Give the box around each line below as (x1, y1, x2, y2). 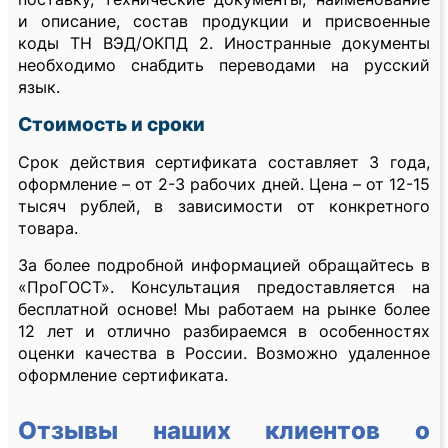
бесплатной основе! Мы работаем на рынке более (18, 299, 430, 320)
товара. (18, 218, 78, 239)
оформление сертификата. (18, 365, 228, 386)
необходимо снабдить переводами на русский (18, 55, 430, 76)
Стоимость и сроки (18, 113, 205, 137)
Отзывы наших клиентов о (18, 416, 430, 446)
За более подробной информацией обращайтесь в (18, 255, 430, 276)
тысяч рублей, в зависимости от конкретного (18, 196, 430, 217)
